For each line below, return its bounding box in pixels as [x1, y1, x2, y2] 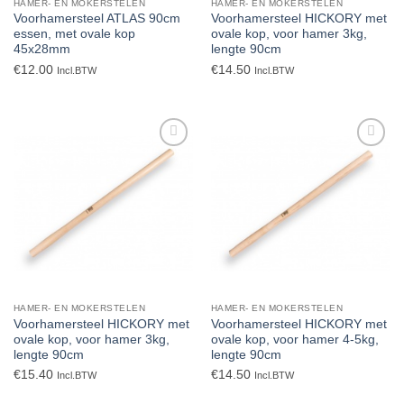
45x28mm [13, 42, 70, 57]
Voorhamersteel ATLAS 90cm [13, 12, 180, 26]
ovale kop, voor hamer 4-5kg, [210, 332, 379, 346]
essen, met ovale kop [13, 27, 135, 41]
